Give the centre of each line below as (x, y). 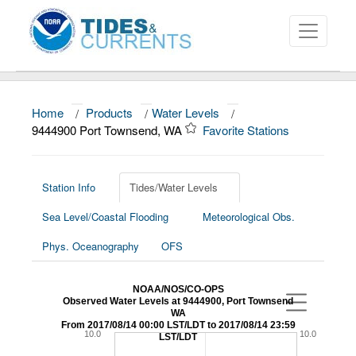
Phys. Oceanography (91, 246)
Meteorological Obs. (249, 217)
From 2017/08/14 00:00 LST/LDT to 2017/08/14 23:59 (178, 325)
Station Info (69, 187)
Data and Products (72, 155)
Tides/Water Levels (174, 187)
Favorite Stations (248, 130)
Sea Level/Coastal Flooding (105, 217)
